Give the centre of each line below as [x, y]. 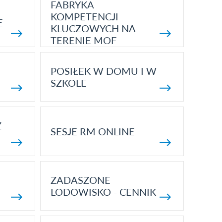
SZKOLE [68, 83]
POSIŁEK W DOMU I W [103, 71]
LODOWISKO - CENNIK [103, 192]
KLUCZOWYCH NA [93, 28]
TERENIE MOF [83, 40]
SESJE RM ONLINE [92, 131]
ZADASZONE [80, 180]
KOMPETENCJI [84, 16]
